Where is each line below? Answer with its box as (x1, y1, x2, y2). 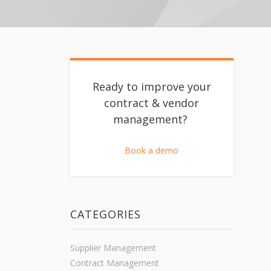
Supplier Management (70, 242, 156, 254)
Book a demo (125, 145, 179, 157)
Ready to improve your (92, 79, 211, 94)
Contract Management (70, 257, 159, 269)
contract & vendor (104, 96, 200, 110)
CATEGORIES (70, 207, 141, 222)
